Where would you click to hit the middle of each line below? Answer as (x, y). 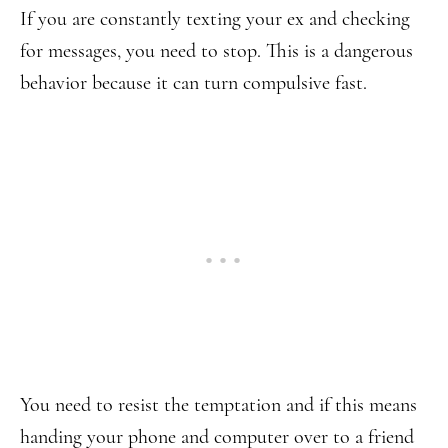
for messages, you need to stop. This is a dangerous (216, 51)
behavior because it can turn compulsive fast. (193, 83)
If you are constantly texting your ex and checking (215, 19)
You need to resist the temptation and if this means (218, 405)
